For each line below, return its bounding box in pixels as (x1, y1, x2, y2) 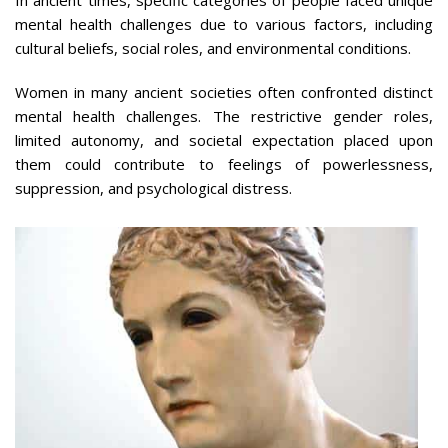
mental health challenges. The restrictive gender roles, (15, 105, 433, 126)
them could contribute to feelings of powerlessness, (15, 153, 433, 174)
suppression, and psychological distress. (15, 177, 292, 198)
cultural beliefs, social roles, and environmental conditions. (15, 37, 411, 58)
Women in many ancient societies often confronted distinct (15, 81, 433, 102)
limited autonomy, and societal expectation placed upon (15, 129, 433, 150)
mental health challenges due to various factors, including (15, 13, 433, 34)
